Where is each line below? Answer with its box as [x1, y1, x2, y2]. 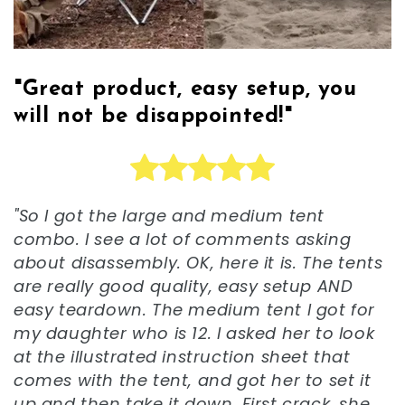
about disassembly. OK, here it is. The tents [14, 251, 383, 275]
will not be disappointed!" [14, 106, 293, 128]
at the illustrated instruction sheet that [14, 345, 351, 369]
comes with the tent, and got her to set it [14, 369, 372, 392]
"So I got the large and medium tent [14, 204, 325, 228]
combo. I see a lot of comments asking [14, 228, 352, 251]
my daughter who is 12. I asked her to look [14, 322, 375, 345]
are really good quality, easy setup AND [14, 275, 353, 298]
